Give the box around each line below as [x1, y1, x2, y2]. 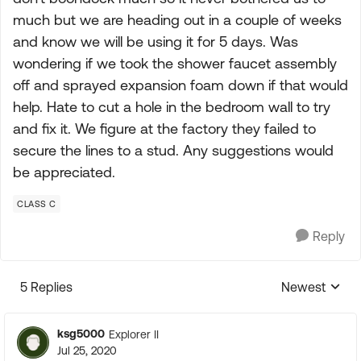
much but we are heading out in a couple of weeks [13, 11, 342, 28]
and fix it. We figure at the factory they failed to [13, 120, 316, 137]
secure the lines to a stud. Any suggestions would [13, 142, 334, 159]
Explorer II [109, 327, 159, 341]
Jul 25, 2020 [57, 344, 117, 357]
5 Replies [20, 280, 73, 294]
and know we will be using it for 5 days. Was [13, 33, 298, 50]
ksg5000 [57, 327, 105, 340]
